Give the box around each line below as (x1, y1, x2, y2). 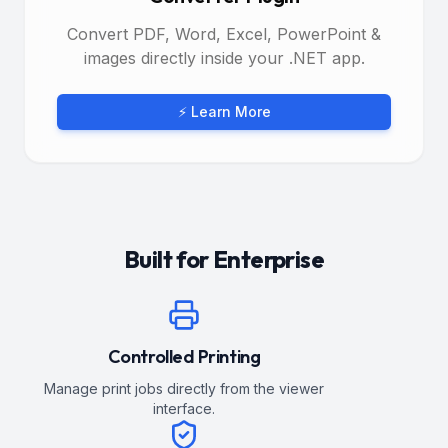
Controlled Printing (107, 344, 261, 368)
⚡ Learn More (177, 102, 271, 120)
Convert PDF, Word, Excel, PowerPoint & (67, 23, 381, 44)
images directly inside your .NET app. (83, 47, 365, 68)
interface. (153, 399, 215, 417)
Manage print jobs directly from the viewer (44, 379, 324, 397)
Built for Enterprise (124, 243, 324, 274)
